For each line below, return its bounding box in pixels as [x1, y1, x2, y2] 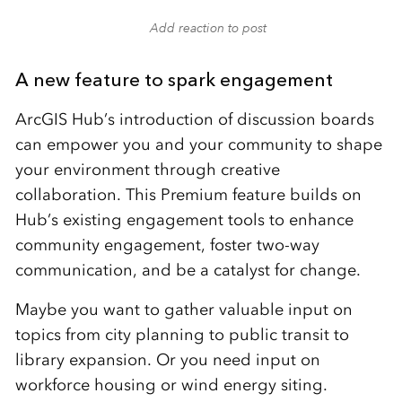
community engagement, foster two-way [14, 234, 319, 255]
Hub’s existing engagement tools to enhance [14, 209, 354, 230]
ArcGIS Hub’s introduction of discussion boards [14, 109, 374, 129]
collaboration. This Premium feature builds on [14, 184, 362, 205]
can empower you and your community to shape [14, 134, 382, 154]
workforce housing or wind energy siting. [14, 374, 328, 395]
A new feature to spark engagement [14, 67, 333, 91]
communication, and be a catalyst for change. [14, 259, 361, 280]
